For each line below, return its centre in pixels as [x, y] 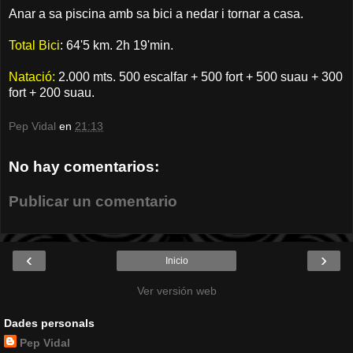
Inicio [176, 261]
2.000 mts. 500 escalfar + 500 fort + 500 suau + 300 [199, 76]
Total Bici [34, 45]
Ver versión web [176, 291]
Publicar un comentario [93, 201]
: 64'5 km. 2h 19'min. [117, 45]
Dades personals [49, 323]
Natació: [32, 76]
